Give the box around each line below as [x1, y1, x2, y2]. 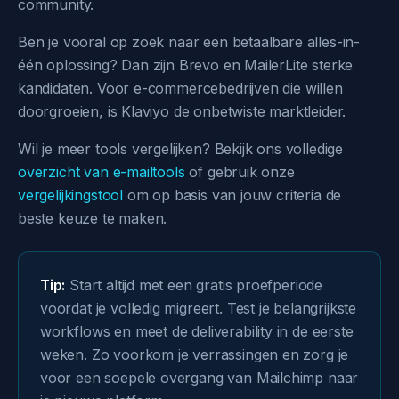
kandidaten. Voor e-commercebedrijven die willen [18, 79, 343, 97]
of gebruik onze [184, 163, 295, 181]
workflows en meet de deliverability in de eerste [40, 322, 354, 340]
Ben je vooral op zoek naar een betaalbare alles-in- [18, 33, 361, 51]
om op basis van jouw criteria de [123, 186, 342, 204]
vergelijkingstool [18, 186, 124, 204]
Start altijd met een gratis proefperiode [65, 276, 323, 294]
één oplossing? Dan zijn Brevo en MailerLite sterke [18, 56, 354, 74]
